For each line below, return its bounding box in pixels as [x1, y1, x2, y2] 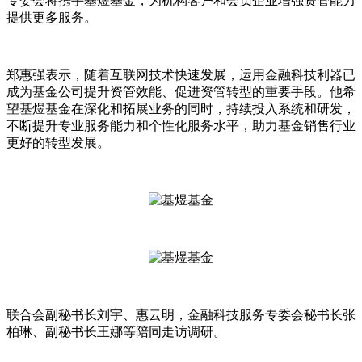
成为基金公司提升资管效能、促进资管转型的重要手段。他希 [6, 84, 356, 99]
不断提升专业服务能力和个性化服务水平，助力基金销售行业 [6, 118, 356, 133]
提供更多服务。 [6, 10, 97, 24]
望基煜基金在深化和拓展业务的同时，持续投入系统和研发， [6, 101, 356, 116]
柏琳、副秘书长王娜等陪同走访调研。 [6, 324, 226, 339]
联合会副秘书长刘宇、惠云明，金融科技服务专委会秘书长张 [6, 307, 356, 322]
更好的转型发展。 [6, 135, 110, 149]
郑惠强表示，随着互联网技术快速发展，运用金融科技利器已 [6, 67, 356, 82]
